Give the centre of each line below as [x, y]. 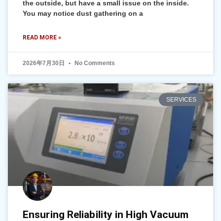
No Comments [94, 63]
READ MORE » [42, 37]
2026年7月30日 [44, 63]
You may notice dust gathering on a [83, 13]
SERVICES [181, 100]
